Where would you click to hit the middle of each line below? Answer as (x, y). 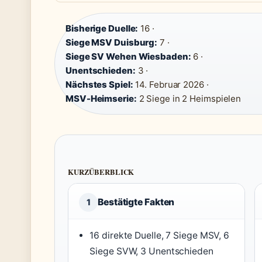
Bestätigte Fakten (136, 202)
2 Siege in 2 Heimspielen (189, 99)
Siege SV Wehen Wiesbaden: (128, 56)
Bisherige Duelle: (102, 28)
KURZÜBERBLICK (101, 172)
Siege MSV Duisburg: (112, 42)
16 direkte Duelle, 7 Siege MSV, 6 (160, 235)
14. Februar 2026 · (171, 85)
